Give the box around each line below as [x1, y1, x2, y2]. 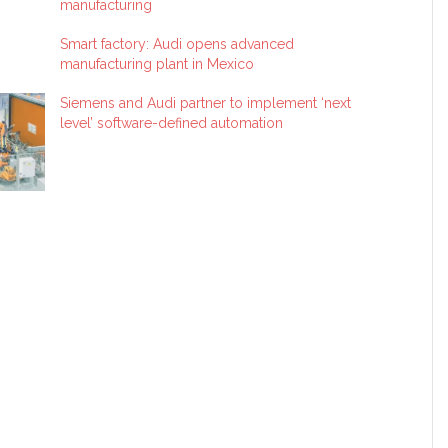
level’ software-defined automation [60, 115, 284, 131]
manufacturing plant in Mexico [60, 56, 255, 72]
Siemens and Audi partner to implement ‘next [60, 95, 352, 111]
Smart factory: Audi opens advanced [60, 36, 295, 52]
